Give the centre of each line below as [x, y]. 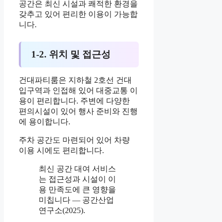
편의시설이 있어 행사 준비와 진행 [78, 111]
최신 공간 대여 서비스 [77, 169]
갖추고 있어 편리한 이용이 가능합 [78, 14]
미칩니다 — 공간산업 [76, 200]
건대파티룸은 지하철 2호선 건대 [75, 80]
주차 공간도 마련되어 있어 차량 [74, 140]
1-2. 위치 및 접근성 [71, 55]
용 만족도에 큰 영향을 [77, 190]
